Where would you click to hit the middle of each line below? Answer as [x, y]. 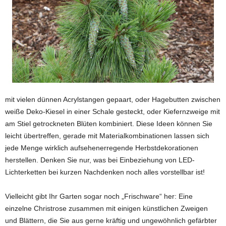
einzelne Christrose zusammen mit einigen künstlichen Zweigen [106, 209]
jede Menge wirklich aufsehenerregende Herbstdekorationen [102, 148]
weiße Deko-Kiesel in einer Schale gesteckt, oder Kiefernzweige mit [112, 112]
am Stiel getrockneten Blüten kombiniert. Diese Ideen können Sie [109, 124]
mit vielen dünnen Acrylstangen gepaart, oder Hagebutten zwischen [113, 100]
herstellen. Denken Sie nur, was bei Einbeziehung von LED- [100, 160]
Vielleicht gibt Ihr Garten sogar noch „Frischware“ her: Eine [99, 196]
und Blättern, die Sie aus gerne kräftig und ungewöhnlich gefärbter [111, 221]
